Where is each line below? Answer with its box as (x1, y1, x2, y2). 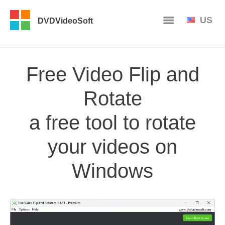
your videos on (48, 135, 177, 158)
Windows (72, 159, 153, 182)
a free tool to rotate (29, 111, 196, 134)
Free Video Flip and (26, 63, 199, 85)
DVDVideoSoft (38, 17, 93, 25)
